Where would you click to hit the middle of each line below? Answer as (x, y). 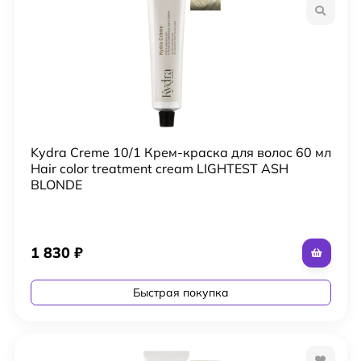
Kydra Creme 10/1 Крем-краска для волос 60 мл (180, 152)
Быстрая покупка (180, 292)
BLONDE (56, 184)
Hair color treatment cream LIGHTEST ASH (159, 168)
